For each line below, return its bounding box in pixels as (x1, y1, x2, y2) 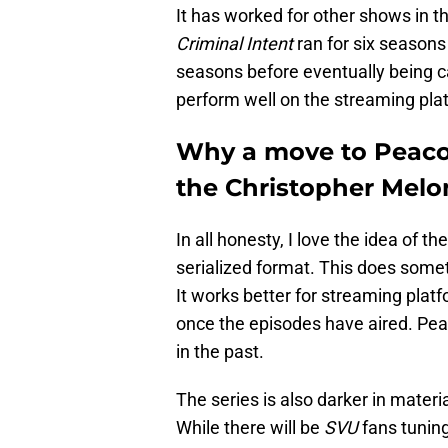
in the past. (176, 341, 264, 363)
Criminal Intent (176, 33, 293, 55)
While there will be (176, 417, 324, 439)
